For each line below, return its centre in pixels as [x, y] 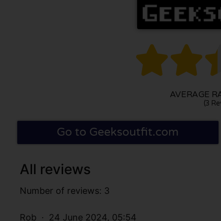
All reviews [55, 169]
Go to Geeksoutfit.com [118, 132]
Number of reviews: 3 [65, 190]
